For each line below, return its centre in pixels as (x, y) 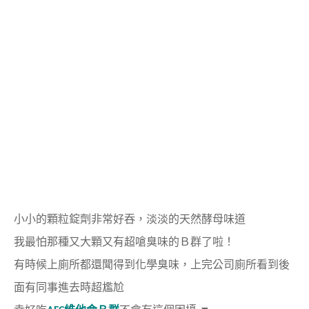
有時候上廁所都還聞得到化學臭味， (102, 266)
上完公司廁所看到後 (240, 266)
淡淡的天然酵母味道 (196, 220)
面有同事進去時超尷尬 (69, 289)
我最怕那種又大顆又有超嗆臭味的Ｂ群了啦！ (124, 243)
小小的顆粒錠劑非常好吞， (80, 220)
